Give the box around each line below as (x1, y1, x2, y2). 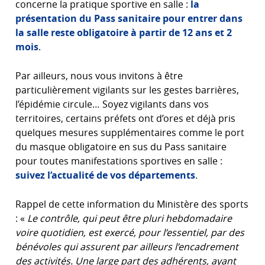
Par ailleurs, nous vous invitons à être (15, 69, 183, 82)
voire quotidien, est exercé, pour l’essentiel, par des (15, 226, 244, 239)
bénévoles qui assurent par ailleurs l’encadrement (15, 240, 238, 253)
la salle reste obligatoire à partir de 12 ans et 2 (15, 26, 232, 39)
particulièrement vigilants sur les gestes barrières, (15, 83, 239, 96)
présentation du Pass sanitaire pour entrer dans (15, 12, 243, 25)
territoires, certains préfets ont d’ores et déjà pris (15, 112, 235, 125)
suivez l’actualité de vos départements (15, 169, 195, 182)
